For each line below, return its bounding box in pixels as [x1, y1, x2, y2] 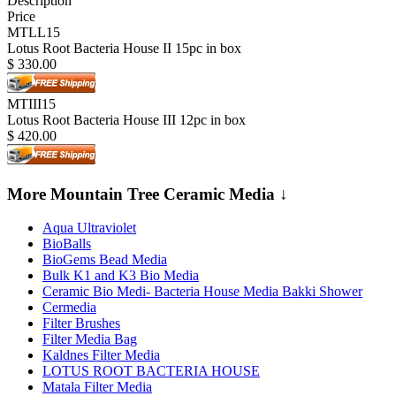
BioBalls [42, 236, 91, 252]
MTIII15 [7, 95, 56, 111]
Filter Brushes [42, 316, 120, 331]
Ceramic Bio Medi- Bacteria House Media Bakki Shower [42, 284, 362, 300]
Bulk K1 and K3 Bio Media [42, 268, 199, 284]
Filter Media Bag [42, 331, 137, 347]
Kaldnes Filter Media [42, 347, 160, 363]
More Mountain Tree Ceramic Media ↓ [7, 184, 288, 203]
